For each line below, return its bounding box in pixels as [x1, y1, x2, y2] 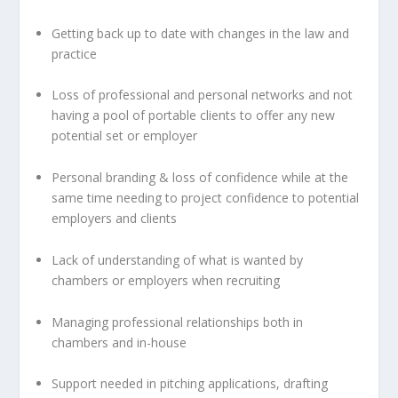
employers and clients [52, 210, 178, 227]
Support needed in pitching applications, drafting [52, 375, 329, 393]
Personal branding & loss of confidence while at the [52, 169, 349, 187]
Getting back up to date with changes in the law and [52, 24, 350, 42]
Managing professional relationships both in [52, 313, 304, 330]
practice [52, 44, 98, 62]
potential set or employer [52, 127, 202, 145]
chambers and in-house [52, 333, 187, 351]
